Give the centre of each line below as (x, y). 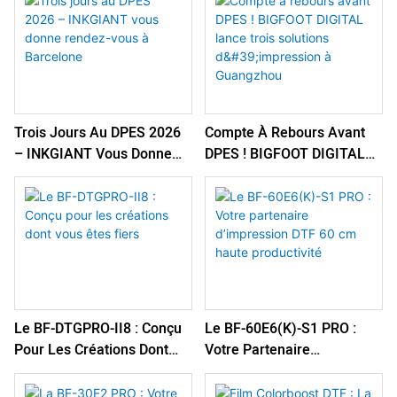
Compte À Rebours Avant (284, 132)
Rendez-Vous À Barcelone (97, 175)
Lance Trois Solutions (273, 175)
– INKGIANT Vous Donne (93, 154)
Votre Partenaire (257, 350)
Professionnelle (254, 43)
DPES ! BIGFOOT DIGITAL (284, 154)
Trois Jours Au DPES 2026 (97, 132)
